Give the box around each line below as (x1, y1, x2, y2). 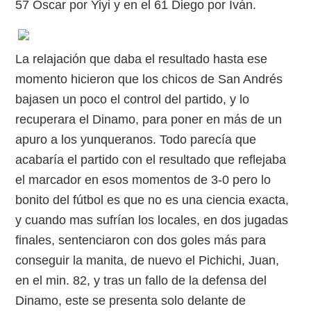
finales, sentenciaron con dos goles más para (15, 233, 267, 247)
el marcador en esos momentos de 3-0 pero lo (15, 173, 271, 187)
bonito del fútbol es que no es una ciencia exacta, (15, 193, 289, 207)
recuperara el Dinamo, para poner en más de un (15, 112, 283, 126)
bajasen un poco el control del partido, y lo (15, 92, 250, 106)
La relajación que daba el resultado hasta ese (15, 52, 268, 66)
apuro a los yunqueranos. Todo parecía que (15, 133, 257, 146)
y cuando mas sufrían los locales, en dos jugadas (15, 213, 289, 227)
